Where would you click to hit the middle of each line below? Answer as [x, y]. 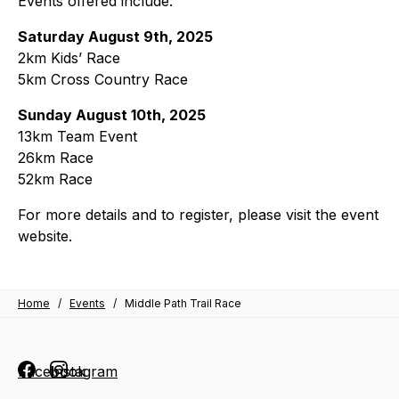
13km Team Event [77, 136]
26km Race [56, 158]
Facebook [52, 371]
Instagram [84, 371]
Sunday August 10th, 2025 [112, 115]
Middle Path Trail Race [183, 303]
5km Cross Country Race [103, 79]
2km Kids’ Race [69, 58]
